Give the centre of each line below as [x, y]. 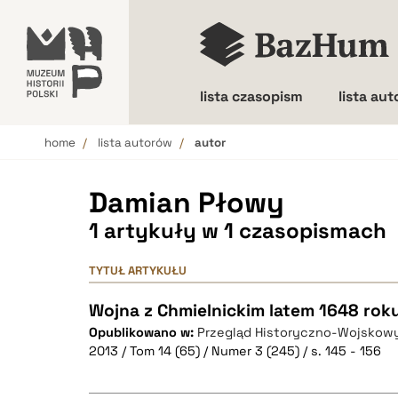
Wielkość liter [277, 159]
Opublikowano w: [143, 332]
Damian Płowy [187, 203]
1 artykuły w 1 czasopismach [238, 231]
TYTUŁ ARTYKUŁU [138, 271]
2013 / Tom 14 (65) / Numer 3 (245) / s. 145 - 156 [235, 351]
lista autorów [135, 143]
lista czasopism [251, 96]
